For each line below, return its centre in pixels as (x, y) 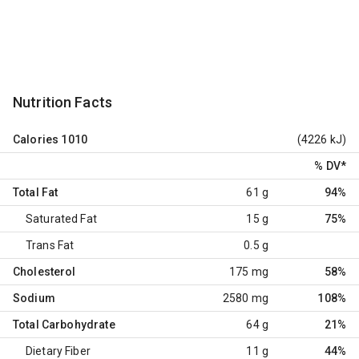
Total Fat (36, 192)
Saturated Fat (61, 218)
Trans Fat (50, 245)
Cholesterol (44, 271)
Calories (36, 139)
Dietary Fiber (58, 351)
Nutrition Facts (63, 102)
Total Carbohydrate (64, 324)
